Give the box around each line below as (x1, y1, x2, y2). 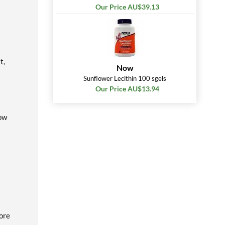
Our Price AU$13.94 (95, 84, 159, 93)
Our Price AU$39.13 (95, 3, 159, 11)
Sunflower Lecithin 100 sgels (83, 74, 166, 82)
